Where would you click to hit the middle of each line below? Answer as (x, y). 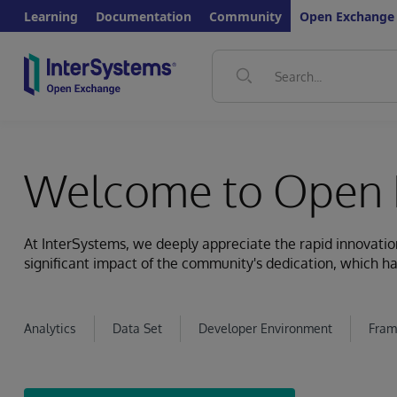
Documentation (144, 16)
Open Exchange (347, 16)
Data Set (137, 328)
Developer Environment (265, 328)
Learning (51, 16)
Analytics (50, 328)
